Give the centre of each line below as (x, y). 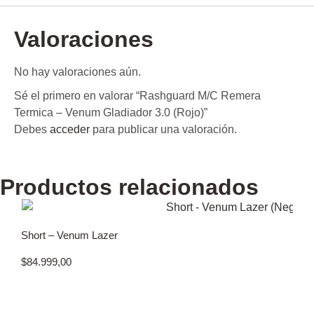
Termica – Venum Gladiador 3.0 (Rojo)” (111, 113)
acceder (70, 130)
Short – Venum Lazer (69, 235)
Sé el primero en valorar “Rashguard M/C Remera (137, 96)
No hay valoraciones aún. (77, 72)
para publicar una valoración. (163, 130)
